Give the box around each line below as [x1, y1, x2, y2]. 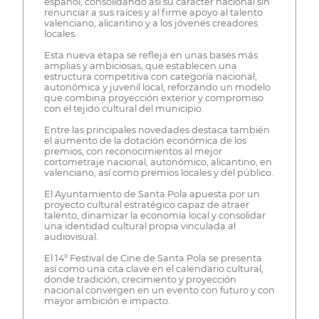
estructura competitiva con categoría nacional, [43, 71, 257, 83]
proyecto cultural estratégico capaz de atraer [43, 199, 249, 211]
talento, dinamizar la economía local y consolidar [43, 210, 266, 221]
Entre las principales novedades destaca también [43, 125, 270, 136]
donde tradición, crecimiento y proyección [43, 274, 236, 286]
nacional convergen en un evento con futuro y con [43, 285, 275, 296]
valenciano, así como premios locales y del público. [43, 167, 273, 179]
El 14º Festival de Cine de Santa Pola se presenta [43, 253, 262, 264]
